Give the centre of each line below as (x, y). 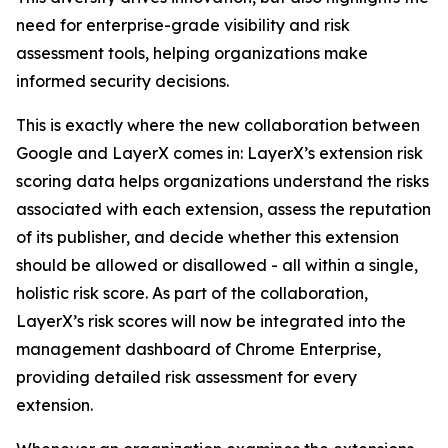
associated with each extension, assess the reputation (223, 209)
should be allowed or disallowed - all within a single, (217, 265)
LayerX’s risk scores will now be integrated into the (211, 321)
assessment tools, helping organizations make (192, 53)
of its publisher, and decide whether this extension (207, 237)
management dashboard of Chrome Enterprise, (198, 349)
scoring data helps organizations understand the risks (222, 181)
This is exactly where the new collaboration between (218, 125)
